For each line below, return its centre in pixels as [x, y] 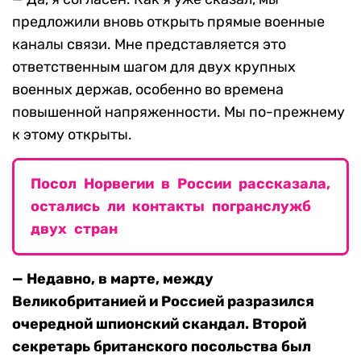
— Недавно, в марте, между [113, 279]
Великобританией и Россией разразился [163, 302]
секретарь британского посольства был [162, 347]
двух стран [74, 229]
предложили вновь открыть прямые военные [168, 22]
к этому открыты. [72, 135]
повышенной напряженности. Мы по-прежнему [178, 112]
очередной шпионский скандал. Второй [159, 324]
